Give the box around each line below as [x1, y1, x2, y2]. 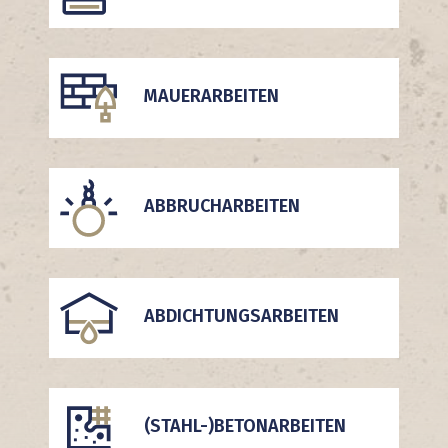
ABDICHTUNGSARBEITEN [143, 305, 339, 328]
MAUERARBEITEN [143, 85, 279, 108]
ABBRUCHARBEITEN [143, 195, 300, 218]
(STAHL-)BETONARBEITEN [143, 415, 346, 438]
